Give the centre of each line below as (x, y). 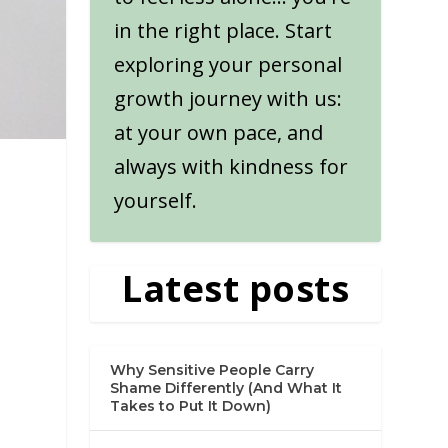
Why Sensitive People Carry (212, 370)
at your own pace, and (219, 132)
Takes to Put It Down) (191, 406)
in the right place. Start (223, 30)
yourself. (156, 200)
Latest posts (236, 288)
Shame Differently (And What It (226, 388)
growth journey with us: (228, 98)
